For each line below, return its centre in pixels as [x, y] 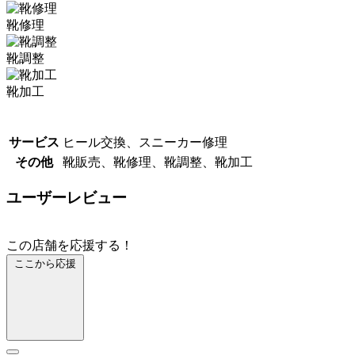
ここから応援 [45, 264]
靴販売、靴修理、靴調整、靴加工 [158, 162]
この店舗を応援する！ [70, 246]
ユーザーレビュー [67, 198]
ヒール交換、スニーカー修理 [145, 142]
